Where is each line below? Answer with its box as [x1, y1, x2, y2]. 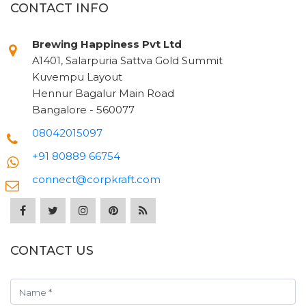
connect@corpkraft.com [32, 173, 161, 186]
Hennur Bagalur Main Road [32, 87, 175, 100]
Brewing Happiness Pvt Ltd [32, 38, 182, 51]
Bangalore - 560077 [32, 103, 135, 117]
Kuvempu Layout [32, 70, 123, 84]
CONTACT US [10, 243, 94, 259]
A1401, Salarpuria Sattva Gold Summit [32, 54, 223, 68]
